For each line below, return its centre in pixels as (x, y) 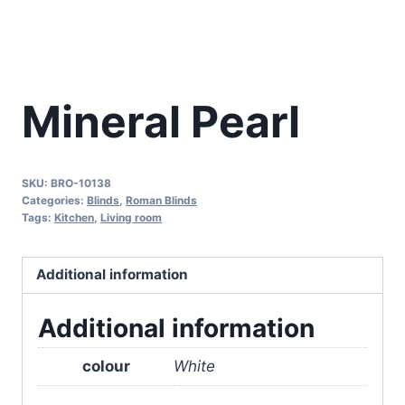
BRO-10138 (81, 183)
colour (106, 366)
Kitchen (74, 217)
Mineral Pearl (161, 122)
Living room (131, 217)
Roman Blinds (161, 200)
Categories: (54, 200)
